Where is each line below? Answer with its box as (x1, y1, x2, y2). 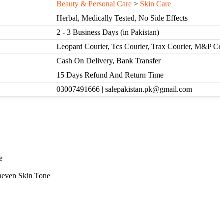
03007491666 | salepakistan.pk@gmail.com (56, 85, 192, 94)
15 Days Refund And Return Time (56, 71, 164, 80)
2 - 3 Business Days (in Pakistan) (56, 28, 159, 37)
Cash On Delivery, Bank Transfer (56, 56, 161, 65)
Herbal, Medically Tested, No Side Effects (56, 14, 188, 23)
